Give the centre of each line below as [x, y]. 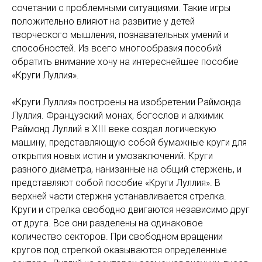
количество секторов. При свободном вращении [117, 237]
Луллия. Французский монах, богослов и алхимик [118, 116]
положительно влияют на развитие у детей [103, 21]
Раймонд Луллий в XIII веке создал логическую [114, 129]
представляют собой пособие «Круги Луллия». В [116, 183]
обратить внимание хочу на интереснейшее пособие [125, 62]
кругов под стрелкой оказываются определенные [119, 250]
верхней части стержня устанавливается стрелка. [119, 196]
